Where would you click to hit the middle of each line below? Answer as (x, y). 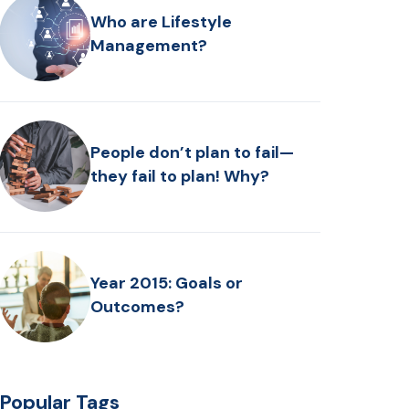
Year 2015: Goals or (167, 283)
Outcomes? (138, 306)
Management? (149, 45)
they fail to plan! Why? (180, 176)
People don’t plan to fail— (193, 152)
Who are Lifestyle (126, 21)
